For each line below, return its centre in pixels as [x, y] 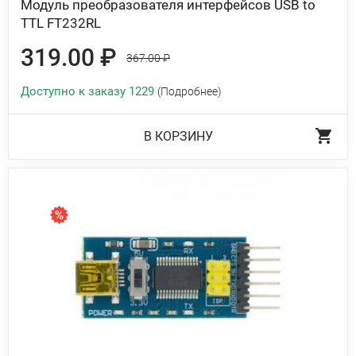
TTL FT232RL [61, 23]
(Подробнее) [190, 91]
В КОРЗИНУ [178, 136]
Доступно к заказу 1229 [89, 91]
